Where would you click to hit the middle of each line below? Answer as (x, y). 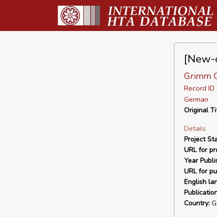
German (196, 99)
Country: (197, 203)
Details (195, 128)
